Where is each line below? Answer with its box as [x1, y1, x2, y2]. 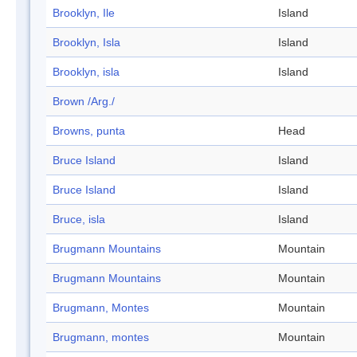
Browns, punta [53, 124, 125, 138]
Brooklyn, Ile [53, 6, 115, 20]
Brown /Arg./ [53, 95, 115, 108]
